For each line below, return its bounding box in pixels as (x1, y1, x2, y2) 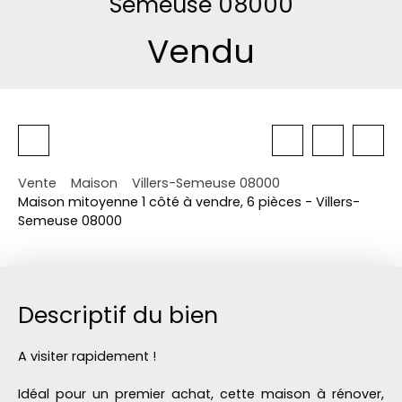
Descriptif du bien (18, 300, 218, 332)
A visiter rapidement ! (18, 347, 156, 366)
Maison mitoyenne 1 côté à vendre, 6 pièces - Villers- (18, 193, 360, 212)
